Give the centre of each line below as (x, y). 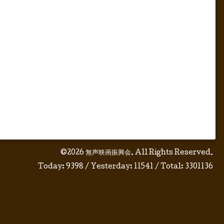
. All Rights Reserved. (172, 153)
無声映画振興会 (108, 153)
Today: (52, 167)
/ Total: (169, 167)
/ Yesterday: (109, 167)
